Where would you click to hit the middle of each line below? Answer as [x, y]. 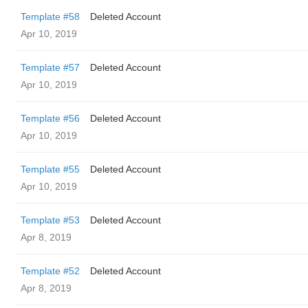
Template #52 [50, 271]
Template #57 [50, 67]
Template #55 [50, 169]
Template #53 [50, 220]
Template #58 [50, 16]
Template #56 [50, 118]
